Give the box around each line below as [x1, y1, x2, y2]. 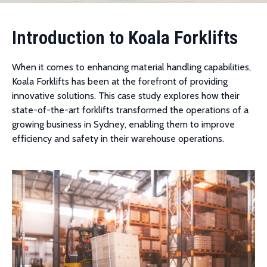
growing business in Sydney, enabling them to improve [12, 119, 235, 130]
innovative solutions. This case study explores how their [12, 90, 240, 101]
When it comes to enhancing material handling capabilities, [12, 61, 251, 73]
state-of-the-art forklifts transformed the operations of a [12, 104, 249, 116]
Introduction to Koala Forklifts [12, 26, 238, 49]
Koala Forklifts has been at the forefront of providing [12, 76, 228, 87]
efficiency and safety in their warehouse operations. [12, 133, 224, 144]
